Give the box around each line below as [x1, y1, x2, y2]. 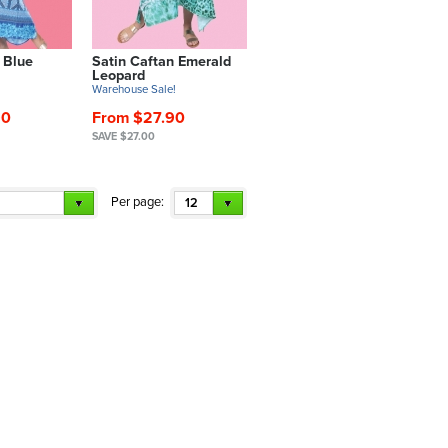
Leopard [92, 66, 145, 84]
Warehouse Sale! [92, 81, 176, 96]
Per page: [110, 193, 164, 210]
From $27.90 [92, 107, 185, 128]
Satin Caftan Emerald [92, 52, 231, 70]
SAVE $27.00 [92, 129, 155, 143]
